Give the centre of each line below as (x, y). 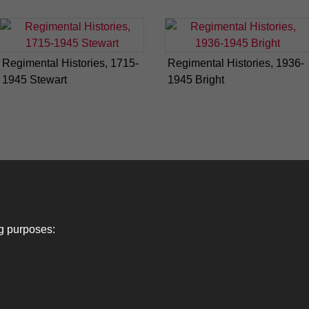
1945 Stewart (34, 80)
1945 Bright (196, 80)
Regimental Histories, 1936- (236, 63)
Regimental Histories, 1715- (70, 63)
